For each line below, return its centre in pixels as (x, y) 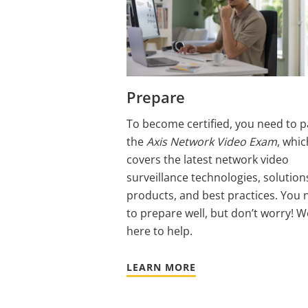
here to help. (159, 231)
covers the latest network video (208, 160)
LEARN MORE (161, 267)
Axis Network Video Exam (212, 142)
